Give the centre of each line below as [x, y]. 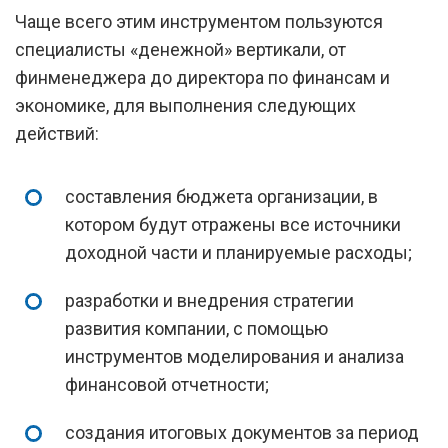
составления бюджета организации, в [221, 196]
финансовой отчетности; [167, 384]
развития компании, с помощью [196, 328]
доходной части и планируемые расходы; [238, 252]
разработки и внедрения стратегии [209, 300]
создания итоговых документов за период [242, 432]
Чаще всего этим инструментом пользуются [199, 21]
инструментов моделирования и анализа [234, 356]
